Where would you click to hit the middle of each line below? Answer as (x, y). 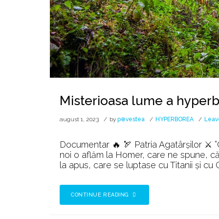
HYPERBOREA (175, 119)
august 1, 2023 (79, 119)
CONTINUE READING (101, 195)
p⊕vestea (131, 119)
